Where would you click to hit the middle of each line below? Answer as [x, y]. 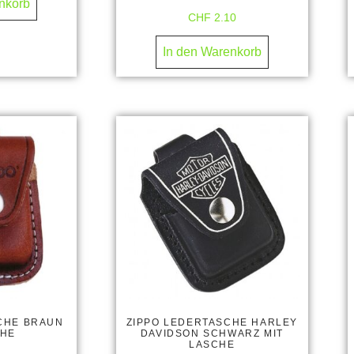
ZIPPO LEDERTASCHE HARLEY [212, 323]
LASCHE [212, 345]
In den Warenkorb [212, 51]
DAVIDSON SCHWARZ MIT [212, 334]
